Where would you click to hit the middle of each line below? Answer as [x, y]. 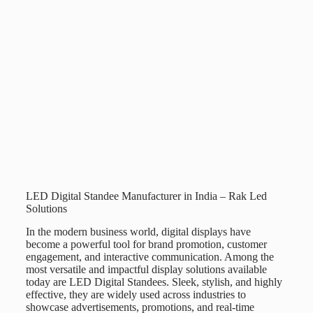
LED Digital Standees [117, 282]
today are [47, 282]
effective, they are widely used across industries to [136, 294]
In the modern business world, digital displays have [138, 231]
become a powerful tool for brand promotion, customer [146, 244]
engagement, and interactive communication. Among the [150, 256]
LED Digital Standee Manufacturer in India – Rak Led [146, 196]
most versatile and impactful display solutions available [146, 269]
